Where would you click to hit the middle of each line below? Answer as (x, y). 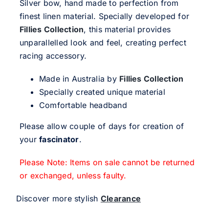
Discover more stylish (58, 198)
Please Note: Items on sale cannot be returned (107, 162)
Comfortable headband (83, 105)
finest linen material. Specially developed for (104, 16)
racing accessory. (53, 55)
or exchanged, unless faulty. (73, 175)
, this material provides (127, 29)
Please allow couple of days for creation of (102, 126)
